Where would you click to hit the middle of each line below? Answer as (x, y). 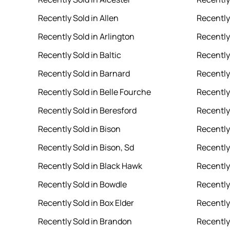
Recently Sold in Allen (78, 18)
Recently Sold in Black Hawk (90, 166)
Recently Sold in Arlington (86, 37)
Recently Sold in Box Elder (86, 203)
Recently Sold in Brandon (85, 222)
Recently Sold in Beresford (87, 111)
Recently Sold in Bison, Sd (86, 148)
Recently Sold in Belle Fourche (94, 92)
